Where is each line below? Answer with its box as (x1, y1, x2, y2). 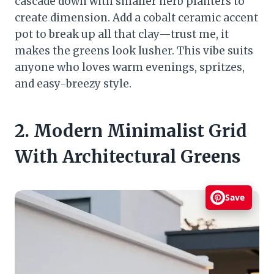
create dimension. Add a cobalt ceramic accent (15, 11, 258, 25)
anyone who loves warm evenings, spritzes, (15, 61, 245, 75)
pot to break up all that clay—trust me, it (15, 28, 229, 42)
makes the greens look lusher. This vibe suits (15, 44, 253, 58)
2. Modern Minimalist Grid (15, 120, 247, 143)
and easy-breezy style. (15, 77, 131, 91)
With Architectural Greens (15, 146, 240, 168)
